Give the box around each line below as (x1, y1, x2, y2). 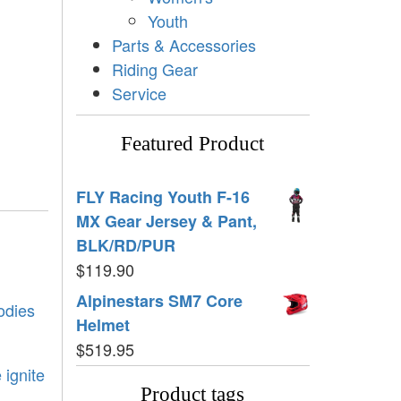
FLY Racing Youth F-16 (75, 184, 250, 209)
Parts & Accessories (111, 32, 256, 56)
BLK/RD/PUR (75, 233, 175, 257)
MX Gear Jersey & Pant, (75, 209, 257, 233)
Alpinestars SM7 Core (75, 288, 243, 312)
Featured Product (121, 132, 265, 155)
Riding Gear (111, 56, 198, 81)
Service (111, 81, 166, 105)
